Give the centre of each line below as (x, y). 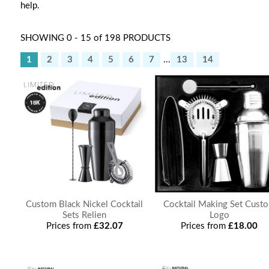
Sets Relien (85, 215)
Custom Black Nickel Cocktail (85, 204)
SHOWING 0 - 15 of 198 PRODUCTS (95, 38)
